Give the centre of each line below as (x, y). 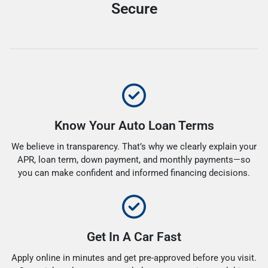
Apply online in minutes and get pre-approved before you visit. (134, 258)
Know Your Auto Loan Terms (134, 125)
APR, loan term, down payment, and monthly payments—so (134, 159)
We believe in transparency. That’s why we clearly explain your (134, 146)
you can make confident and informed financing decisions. (134, 173)
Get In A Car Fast (134, 237)
